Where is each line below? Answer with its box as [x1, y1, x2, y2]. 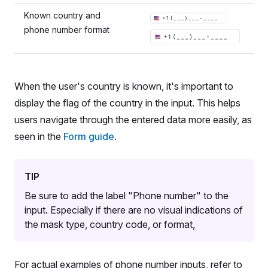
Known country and [24, 10, 100, 20]
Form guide [63, 130, 114, 142]
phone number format [24, 25, 109, 35]
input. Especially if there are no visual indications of [25, 204, 243, 216]
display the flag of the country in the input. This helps [14, 97, 240, 109]
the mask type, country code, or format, [25, 218, 195, 230]
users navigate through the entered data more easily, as [14, 114, 252, 126]
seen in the [14, 130, 63, 142]
